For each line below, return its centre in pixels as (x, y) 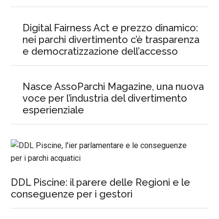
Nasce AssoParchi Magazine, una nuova (113, 87)
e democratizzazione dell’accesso (100, 51)
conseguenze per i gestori (72, 194)
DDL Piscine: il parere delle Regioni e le (101, 182)
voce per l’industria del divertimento (105, 98)
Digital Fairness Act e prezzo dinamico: (110, 28)
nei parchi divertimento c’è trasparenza (111, 40)
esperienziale (54, 110)
